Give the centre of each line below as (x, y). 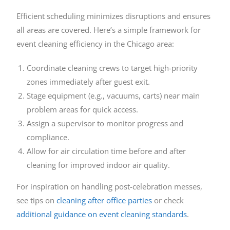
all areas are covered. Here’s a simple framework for (109, 30)
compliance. (48, 137)
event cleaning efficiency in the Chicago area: (95, 44)
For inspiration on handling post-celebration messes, (110, 187)
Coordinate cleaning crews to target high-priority (112, 68)
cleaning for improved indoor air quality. (99, 165)
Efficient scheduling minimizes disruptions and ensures (114, 16)
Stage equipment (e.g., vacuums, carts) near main (113, 96)
